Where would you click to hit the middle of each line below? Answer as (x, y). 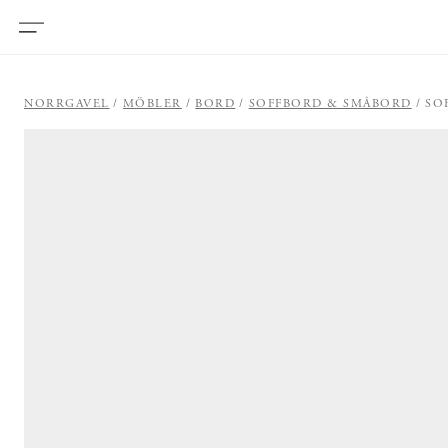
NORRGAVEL (67, 103)
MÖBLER (152, 103)
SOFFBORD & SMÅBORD (330, 103)
